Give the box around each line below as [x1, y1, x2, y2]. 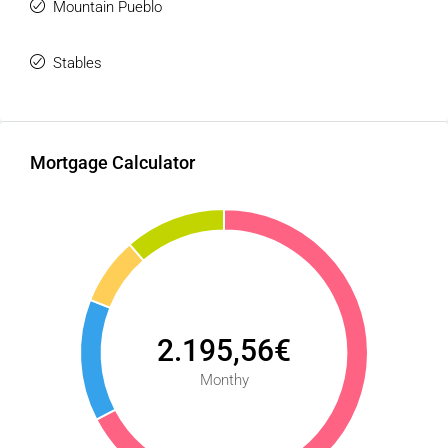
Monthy [199, 371, 249, 389]
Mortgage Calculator [30, 152, 195, 173]
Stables [53, 54, 102, 72]
